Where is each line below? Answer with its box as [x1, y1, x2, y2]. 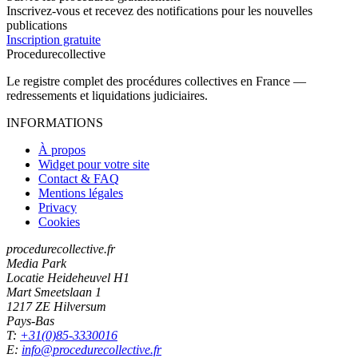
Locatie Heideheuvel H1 [6, 270, 129, 284]
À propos [38, 142, 86, 157]
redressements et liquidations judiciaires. [6, 88, 208, 102]
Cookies [38, 214, 80, 229]
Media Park [6, 256, 66, 270]
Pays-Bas [6, 313, 54, 328]
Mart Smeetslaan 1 [6, 284, 101, 299]
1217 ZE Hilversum [6, 299, 106, 313]
